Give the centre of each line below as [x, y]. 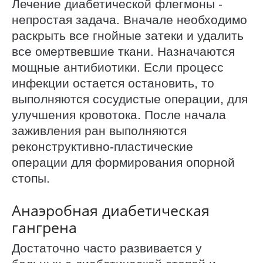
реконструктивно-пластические [102, 147]
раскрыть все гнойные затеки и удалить [128, 36]
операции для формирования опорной [123, 163]
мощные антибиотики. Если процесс [118, 68]
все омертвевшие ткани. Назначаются [123, 52]
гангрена [44, 227]
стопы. [31, 178]
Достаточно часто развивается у [107, 248]
